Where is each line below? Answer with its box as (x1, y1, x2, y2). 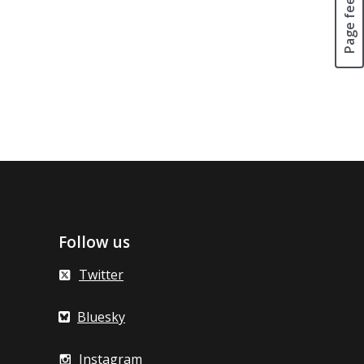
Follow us (58, 232, 130, 253)
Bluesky (77, 308, 125, 326)
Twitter (79, 266, 123, 284)
